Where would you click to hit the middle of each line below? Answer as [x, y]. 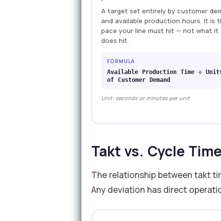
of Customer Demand [139, 80]
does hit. [115, 40]
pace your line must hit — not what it [160, 31]
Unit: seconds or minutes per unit [146, 98]
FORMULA [121, 61]
